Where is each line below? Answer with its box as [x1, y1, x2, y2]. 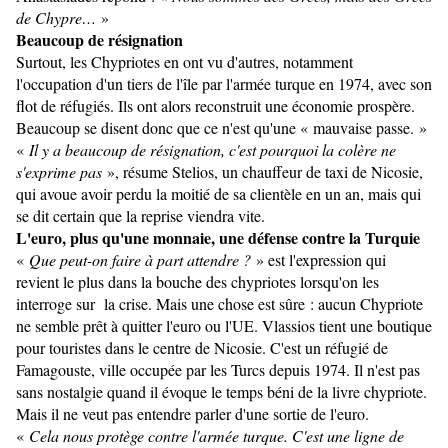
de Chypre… [16, 7, 96, 29]
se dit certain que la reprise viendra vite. [16, 205, 265, 227]
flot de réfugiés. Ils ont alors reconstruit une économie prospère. [16, 95, 415, 117]
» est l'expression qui [256, 249, 386, 271]
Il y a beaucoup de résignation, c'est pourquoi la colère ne [24, 139, 396, 161]
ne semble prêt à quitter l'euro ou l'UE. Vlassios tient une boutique [16, 315, 432, 337]
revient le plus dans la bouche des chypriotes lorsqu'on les [16, 271, 379, 293]
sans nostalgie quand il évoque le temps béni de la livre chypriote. [16, 381, 427, 403]
